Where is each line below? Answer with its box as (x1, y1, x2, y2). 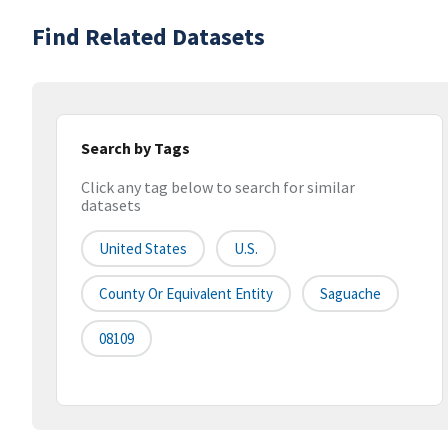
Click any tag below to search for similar (81, 177, 355, 198)
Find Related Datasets (32, 21, 265, 52)
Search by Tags (81, 138, 190, 158)
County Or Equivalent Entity (99, 284, 273, 304)
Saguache (320, 284, 381, 304)
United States (99, 239, 187, 259)
